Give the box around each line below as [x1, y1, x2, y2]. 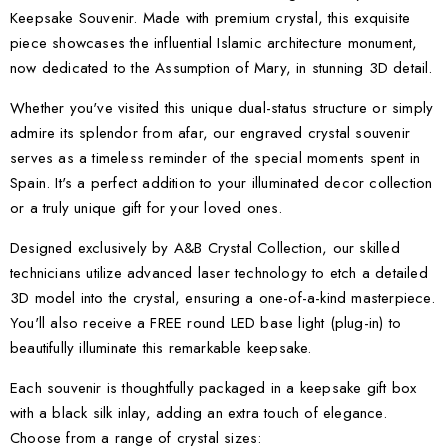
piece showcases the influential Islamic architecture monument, [10, 32, 418, 54]
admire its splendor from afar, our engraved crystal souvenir [10, 122, 411, 144]
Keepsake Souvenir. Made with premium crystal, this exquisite [10, 7, 411, 29]
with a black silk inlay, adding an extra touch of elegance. [10, 402, 387, 424]
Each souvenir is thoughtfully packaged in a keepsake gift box [10, 377, 417, 399]
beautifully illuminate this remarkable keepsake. [10, 337, 312, 359]
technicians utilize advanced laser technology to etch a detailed [10, 262, 428, 284]
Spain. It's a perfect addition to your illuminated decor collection [10, 172, 433, 194]
